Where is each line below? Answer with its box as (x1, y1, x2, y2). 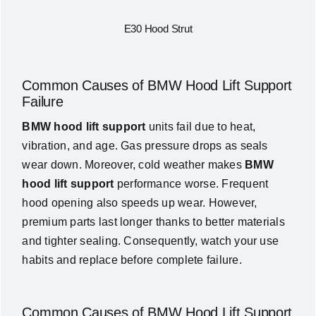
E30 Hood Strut (123, 22, 193, 35)
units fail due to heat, (145, 120, 256, 133)
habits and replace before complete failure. (22, 253, 242, 266)
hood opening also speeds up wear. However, (22, 196, 257, 209)
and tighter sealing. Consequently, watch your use (22, 234, 279, 247)
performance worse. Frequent (114, 177, 269, 190)
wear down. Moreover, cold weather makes (22, 158, 245, 171)
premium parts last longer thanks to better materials (22, 215, 285, 228)
